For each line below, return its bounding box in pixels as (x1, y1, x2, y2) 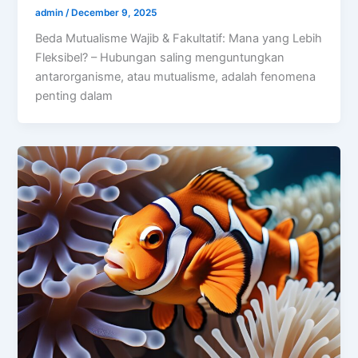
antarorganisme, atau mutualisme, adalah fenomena (35, 70, 316, 85)
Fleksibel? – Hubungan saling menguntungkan (35, 50, 285, 66)
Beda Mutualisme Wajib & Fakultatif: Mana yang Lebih (35, 31, 323, 46)
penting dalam (35, 89, 113, 104)
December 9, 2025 (71, 6, 157, 18)
